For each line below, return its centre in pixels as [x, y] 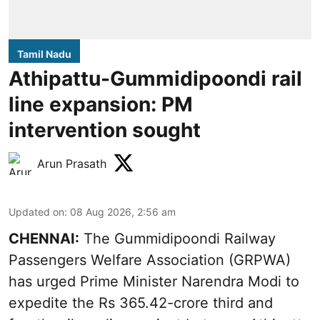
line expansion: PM [101, 105]
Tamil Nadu [44, 54]
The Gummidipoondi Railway [177, 239]
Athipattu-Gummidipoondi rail [155, 79]
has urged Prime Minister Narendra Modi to [154, 282]
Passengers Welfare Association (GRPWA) [150, 260]
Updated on [36, 212]
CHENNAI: [44, 239]
